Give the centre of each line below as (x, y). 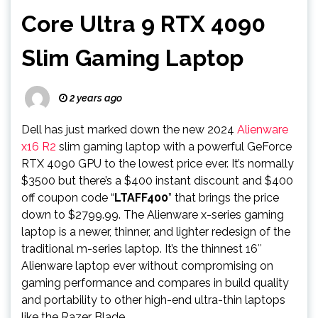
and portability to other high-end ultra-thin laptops (153, 300)
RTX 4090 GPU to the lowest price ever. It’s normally (158, 164)
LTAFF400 (141, 198)
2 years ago (95, 98)
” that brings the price (224, 198)
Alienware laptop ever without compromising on (147, 266)
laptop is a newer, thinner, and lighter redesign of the (156, 232)
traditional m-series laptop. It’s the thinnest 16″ (142, 249)
